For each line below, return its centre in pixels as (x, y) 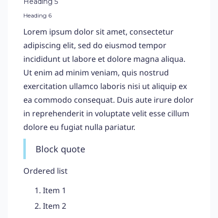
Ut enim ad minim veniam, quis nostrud (96, 73)
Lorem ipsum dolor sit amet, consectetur (99, 32)
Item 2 (54, 206)
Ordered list (45, 171)
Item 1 (54, 190)
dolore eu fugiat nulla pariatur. (79, 127)
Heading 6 (37, 15)
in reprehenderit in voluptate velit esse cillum (106, 113)
